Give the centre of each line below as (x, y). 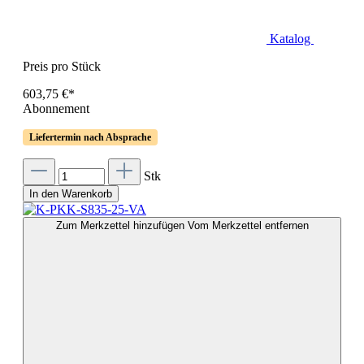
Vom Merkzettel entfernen (248, 225)
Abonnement (56, 108)
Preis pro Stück (62, 66)
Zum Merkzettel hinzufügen (121, 225)
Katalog (292, 38)
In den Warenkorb (71, 193)
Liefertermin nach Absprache (90, 137)
